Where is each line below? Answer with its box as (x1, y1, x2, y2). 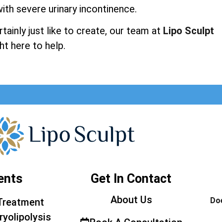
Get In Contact (91, 171, 171, 186)
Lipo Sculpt (163, 25, 214, 37)
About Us (110, 194, 152, 206)
